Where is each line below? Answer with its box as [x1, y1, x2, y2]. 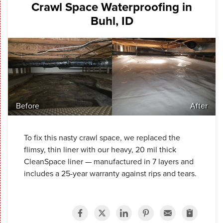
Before [16, 100, 39, 111]
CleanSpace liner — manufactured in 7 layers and [24, 155, 194, 167]
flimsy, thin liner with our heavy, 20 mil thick [24, 143, 176, 155]
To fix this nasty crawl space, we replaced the [24, 131, 180, 143]
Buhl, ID [90, 11, 133, 29]
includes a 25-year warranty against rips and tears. [24, 167, 199, 179]
